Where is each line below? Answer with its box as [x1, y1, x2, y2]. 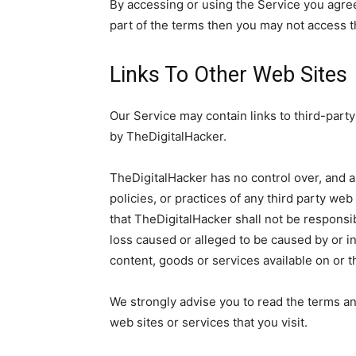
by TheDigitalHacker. [110, 129, 226, 144]
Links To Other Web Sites [110, 62, 347, 87]
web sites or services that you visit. [110, 315, 308, 330]
